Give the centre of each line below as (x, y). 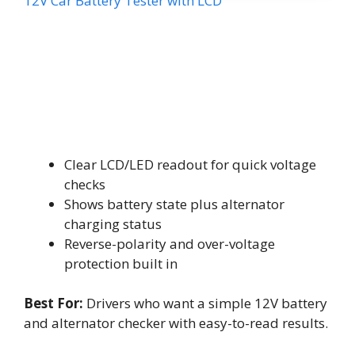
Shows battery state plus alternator (174, 204)
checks (85, 184)
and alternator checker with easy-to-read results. (176, 323)
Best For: (53, 303)
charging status (113, 223)
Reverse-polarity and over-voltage (170, 243)
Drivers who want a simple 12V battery (205, 303)
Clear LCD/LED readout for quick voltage (190, 164)
